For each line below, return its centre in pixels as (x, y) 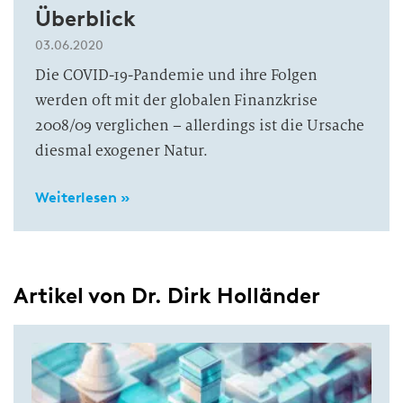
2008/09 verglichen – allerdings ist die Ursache (200, 125)
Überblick (85, 18)
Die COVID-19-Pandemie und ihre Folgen (177, 75)
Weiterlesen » (82, 197)
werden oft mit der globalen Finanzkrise (176, 100)
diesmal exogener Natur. (121, 151)
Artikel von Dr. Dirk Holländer (167, 296)
